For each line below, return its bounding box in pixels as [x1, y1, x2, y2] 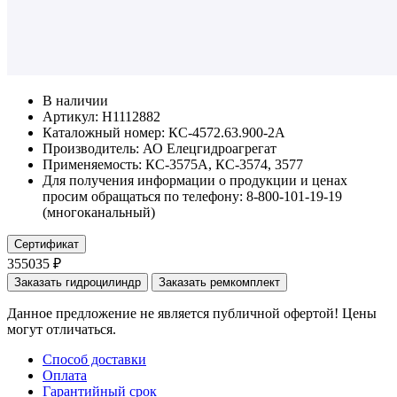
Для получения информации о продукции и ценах [43, 172, 347, 188]
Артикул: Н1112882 [43, 108, 160, 124]
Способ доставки [43, 351, 146, 367]
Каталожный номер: [43, 124, 165, 140]
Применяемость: [43, 156, 145, 172]
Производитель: [43, 140, 139, 156]
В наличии [43, 92, 108, 108]
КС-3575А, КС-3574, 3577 [145, 156, 303, 172]
